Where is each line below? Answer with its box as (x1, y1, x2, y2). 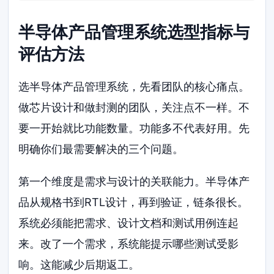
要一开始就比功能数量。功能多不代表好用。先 (18, 121, 250, 135)
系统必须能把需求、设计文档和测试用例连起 (18, 217, 239, 230)
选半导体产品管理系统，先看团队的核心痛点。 (18, 80, 250, 93)
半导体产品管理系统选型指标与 (18, 21, 250, 42)
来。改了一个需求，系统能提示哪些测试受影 (18, 237, 239, 251)
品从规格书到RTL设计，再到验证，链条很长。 (18, 196, 249, 209)
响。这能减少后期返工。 (18, 258, 140, 272)
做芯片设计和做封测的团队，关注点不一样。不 (18, 100, 250, 114)
